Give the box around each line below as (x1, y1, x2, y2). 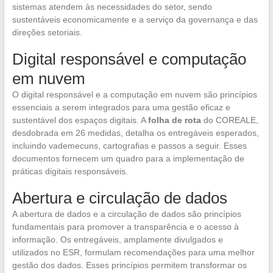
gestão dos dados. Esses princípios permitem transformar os (12, 260, 247, 271)
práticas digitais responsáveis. (12, 166, 128, 177)
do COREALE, (200, 115, 258, 126)
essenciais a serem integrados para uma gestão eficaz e (12, 102, 230, 113)
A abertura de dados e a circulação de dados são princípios (12, 209, 241, 219)
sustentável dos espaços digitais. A (12, 115, 148, 126)
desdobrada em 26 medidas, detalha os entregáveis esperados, (12, 128, 259, 138)
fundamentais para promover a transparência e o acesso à (12, 222, 239, 232)
